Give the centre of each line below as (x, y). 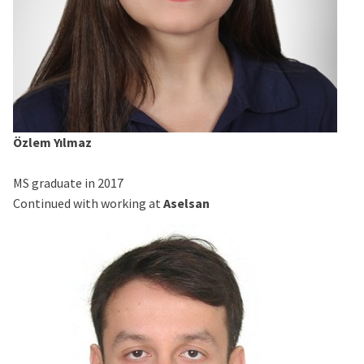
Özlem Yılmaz (52, 142)
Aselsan (186, 203)
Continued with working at (88, 203)
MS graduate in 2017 (68, 182)
